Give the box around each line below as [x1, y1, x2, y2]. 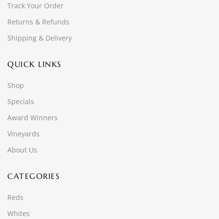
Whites [7, 209, 30, 218]
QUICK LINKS [7, 59, 62, 69]
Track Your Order [7, 1, 64, 10]
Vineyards [7, 129, 40, 138]
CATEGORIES [7, 171, 60, 181]
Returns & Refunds [7, 17, 69, 26]
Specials [7, 97, 34, 106]
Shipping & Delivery [7, 33, 72, 43]
